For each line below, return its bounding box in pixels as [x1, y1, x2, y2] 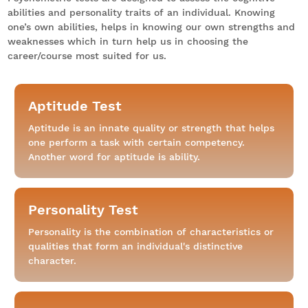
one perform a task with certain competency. [28, 137, 245, 148]
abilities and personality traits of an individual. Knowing [7, 7, 275, 19]
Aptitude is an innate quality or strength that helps [28, 122, 274, 134]
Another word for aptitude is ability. [28, 151, 200, 163]
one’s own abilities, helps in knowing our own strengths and [7, 21, 295, 33]
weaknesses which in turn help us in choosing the [7, 36, 248, 47]
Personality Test [28, 201, 138, 219]
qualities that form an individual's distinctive [28, 241, 243, 252]
